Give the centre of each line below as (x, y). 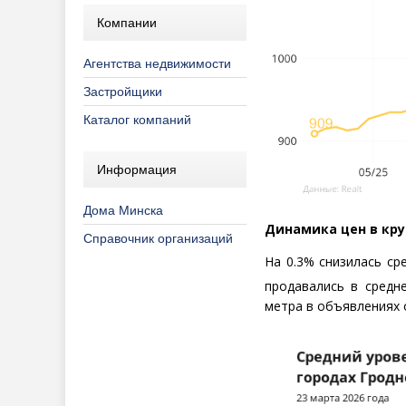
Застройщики (123, 92)
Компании (127, 23)
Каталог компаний (137, 120)
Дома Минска (123, 210)
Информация (137, 169)
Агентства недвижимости (157, 63)
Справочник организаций (158, 238)
